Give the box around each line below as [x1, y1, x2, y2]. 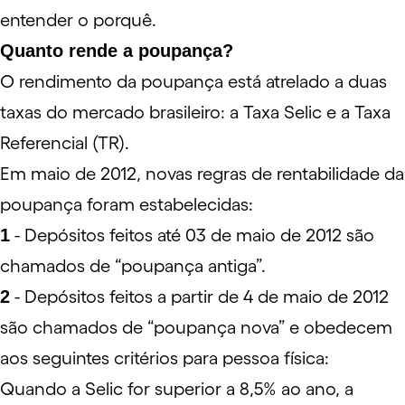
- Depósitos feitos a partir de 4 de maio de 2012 [10, 287, 389, 306]
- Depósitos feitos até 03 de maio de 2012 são [10, 225, 374, 245]
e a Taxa [322, 102, 391, 122]
